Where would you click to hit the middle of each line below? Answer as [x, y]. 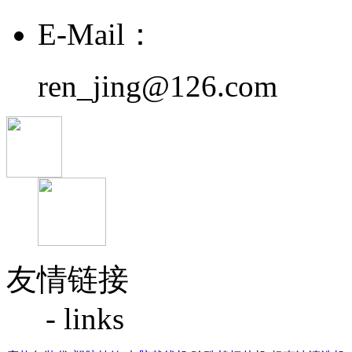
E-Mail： [97, 34]
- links [81, 319]
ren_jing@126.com [158, 86]
